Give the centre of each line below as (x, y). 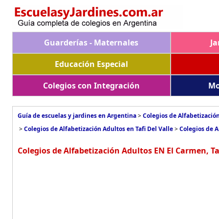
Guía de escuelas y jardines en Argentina (77, 116)
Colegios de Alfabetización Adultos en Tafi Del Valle (99, 129)
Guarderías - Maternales (91, 43)
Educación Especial (91, 64)
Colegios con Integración (91, 86)
